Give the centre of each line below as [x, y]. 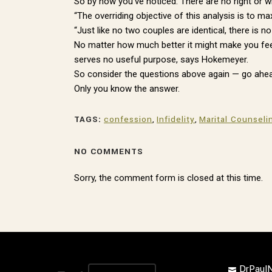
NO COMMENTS [109, 151]
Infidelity [176, 119]
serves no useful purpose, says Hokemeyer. [161, 59]
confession [128, 119]
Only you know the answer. [127, 89]
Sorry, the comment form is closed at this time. [168, 178]
